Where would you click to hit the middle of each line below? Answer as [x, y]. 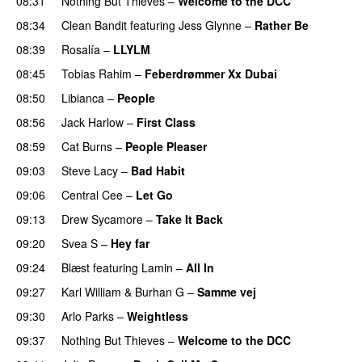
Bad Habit [158, 170]
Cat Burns [87, 146]
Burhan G [160, 291]
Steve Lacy [90, 170]
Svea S [80, 243]
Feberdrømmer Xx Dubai [211, 73]
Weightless [158, 316]
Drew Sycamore [102, 219]
